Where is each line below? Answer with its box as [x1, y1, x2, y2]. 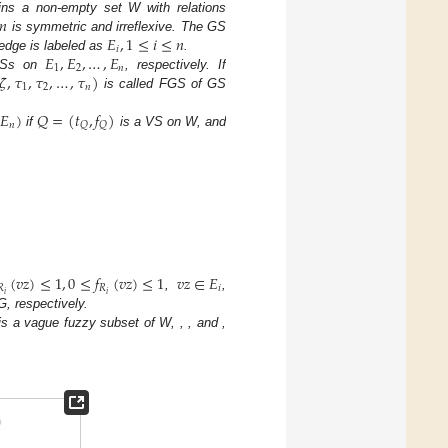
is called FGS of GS [98, 76, 227, 92]
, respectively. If [125, 57, 227, 73]
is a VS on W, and [115, 114, 226, 130]
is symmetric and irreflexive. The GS [7, 19, 227, 35]
